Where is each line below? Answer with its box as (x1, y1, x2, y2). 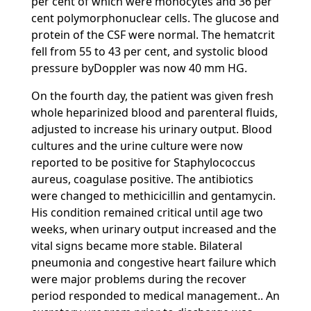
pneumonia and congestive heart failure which (31, 255, 276, 270)
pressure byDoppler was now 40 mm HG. (31, 60, 247, 76)
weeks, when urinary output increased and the (31, 221, 276, 237)
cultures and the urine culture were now (31, 138, 243, 153)
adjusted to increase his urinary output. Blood (31, 121, 272, 137)
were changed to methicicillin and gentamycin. (31, 188, 276, 203)
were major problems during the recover (31, 271, 246, 287)
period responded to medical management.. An (31, 288, 280, 303)
